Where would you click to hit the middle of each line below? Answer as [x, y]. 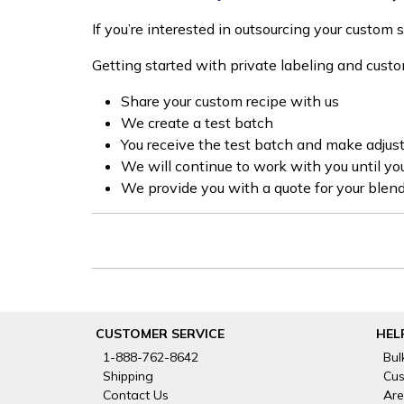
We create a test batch [197, 123]
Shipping [128, 376]
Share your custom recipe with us [230, 101]
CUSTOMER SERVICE [160, 334]
